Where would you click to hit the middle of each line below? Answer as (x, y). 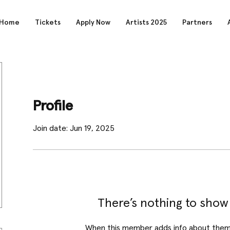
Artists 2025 (146, 23)
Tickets (48, 23)
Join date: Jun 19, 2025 (74, 128)
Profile (53, 106)
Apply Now (93, 23)
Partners (197, 23)
